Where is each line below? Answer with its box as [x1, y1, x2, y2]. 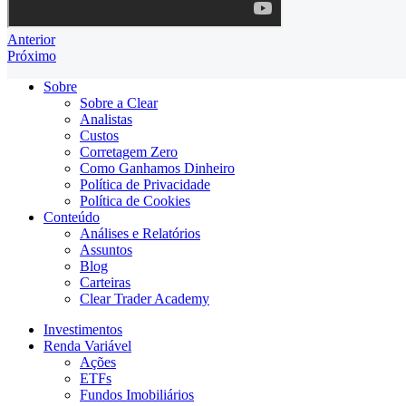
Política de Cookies [80, 193, 190, 209]
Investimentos [43, 322, 122, 338]
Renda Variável [43, 338, 131, 354]
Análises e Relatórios [80, 226, 200, 242]
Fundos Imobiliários [80, 387, 194, 403]
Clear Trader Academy [80, 291, 209, 307]
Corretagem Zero [80, 144, 178, 160]
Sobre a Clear [80, 95, 158, 111]
